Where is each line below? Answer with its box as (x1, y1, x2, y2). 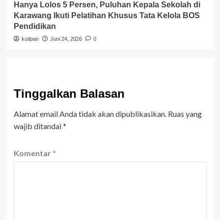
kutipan (21, 35, 39, 42)
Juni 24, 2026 (50, 35, 82, 42)
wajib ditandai (13, 121, 63, 131)
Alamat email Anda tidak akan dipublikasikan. (13, 109, 166, 118)
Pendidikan (13, 22, 56, 30)
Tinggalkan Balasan (13, 86, 125, 100)
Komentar (13, 148, 53, 158)
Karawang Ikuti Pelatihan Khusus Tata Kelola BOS (13, 11, 200, 20)
